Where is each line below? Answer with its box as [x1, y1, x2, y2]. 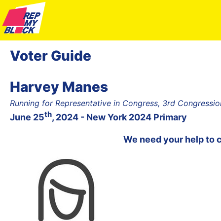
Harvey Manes [10, 78, 108, 95]
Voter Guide [10, 47, 91, 64]
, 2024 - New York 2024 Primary [52, 111, 187, 122]
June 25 [10, 111, 44, 122]
